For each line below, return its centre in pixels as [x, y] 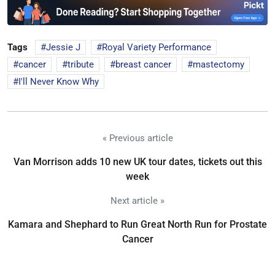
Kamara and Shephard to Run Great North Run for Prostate [137, 224]
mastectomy [219, 64]
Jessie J [63, 47]
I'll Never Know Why [59, 81]
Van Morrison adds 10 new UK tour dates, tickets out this [137, 161]
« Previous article [137, 138]
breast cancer [143, 64]
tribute [81, 64]
